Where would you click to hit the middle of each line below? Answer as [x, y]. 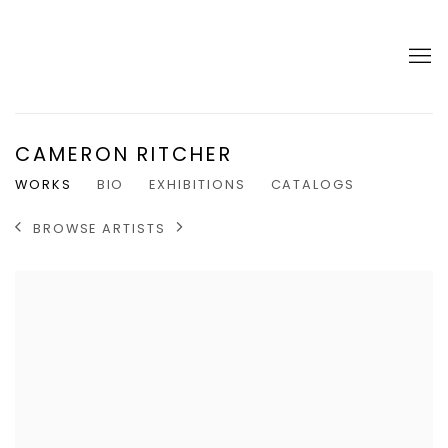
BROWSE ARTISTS [99, 228]
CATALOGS [312, 185]
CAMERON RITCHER [124, 155]
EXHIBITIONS [197, 185]
